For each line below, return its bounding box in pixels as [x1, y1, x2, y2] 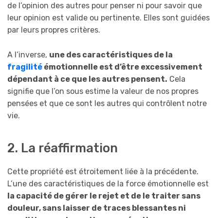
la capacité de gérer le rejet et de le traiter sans [7, 191, 200, 201]
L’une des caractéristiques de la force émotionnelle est [7, 179, 209, 189]
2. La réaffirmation [7, 140, 118, 155]
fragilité [7, 62, 42, 72]
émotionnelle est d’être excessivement [42, 62, 202, 72]
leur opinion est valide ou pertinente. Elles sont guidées [7, 13, 210, 22]
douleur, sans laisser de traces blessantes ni [7, 203, 186, 213]
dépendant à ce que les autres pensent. [7, 74, 167, 84]
